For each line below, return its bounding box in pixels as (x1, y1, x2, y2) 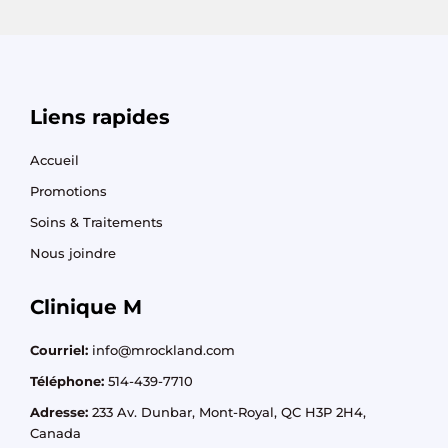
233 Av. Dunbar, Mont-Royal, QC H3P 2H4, (88, 404, 366, 420)
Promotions (30, 183, 107, 199)
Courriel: (30, 342, 88, 358)
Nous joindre (30, 245, 116, 261)
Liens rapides (30, 104, 170, 129)
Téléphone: (30, 373, 108, 389)
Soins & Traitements (30, 214, 163, 230)
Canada (30, 425, 81, 441)
